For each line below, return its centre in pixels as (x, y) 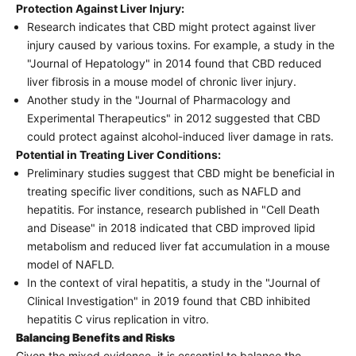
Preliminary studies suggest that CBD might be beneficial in (181, 172)
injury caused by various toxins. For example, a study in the (181, 44)
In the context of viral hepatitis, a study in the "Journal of (174, 282)
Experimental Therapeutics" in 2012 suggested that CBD (174, 118)
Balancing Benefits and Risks (95, 337)
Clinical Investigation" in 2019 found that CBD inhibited (169, 300)
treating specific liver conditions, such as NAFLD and (164, 191)
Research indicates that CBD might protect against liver (171, 26)
